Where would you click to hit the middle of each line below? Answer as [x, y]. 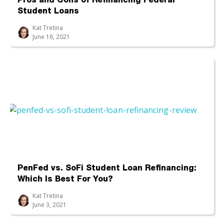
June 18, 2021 [51, 36]
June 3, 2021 [49, 204]
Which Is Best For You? [65, 180]
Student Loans [48, 12]
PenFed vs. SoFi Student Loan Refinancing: [107, 169]
